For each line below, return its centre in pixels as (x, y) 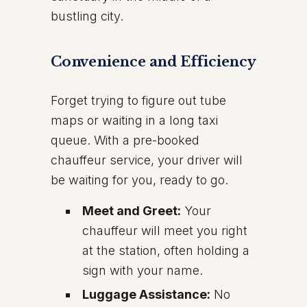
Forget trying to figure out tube (138, 100)
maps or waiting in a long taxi (134, 120)
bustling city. (87, 16)
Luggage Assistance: (146, 294)
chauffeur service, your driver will (147, 160)
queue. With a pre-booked (125, 140)
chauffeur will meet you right (165, 231)
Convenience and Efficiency (153, 62)
